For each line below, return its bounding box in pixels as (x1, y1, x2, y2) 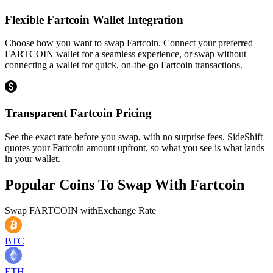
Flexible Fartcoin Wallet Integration (5, 13, 183, 26)
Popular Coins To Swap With (5, 176, 190, 193)
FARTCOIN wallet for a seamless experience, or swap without (5, 49, 246, 60)
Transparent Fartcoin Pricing (5, 106, 152, 119)
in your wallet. (5, 153, 60, 164)
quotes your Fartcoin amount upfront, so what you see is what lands (5, 142, 264, 153)
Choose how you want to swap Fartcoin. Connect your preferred (5, 38, 253, 49)
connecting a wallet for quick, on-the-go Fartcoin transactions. (5, 60, 243, 71)
